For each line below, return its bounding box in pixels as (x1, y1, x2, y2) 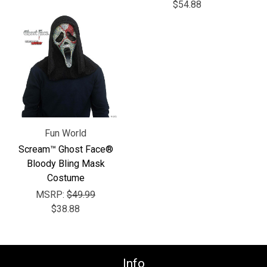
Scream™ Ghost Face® (18, 143, 113, 155)
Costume (46, 172, 85, 184)
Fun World (45, 127, 86, 139)
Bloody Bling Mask (26, 157, 105, 169)
